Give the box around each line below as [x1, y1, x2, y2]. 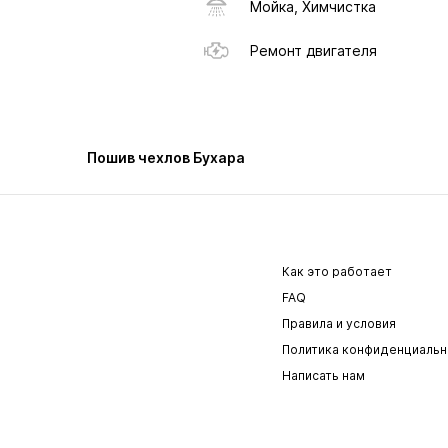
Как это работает [282, 264, 392, 279]
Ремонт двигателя [250, 42, 377, 59]
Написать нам [282, 368, 365, 383]
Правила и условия [282, 316, 396, 331]
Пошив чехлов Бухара [87, 149, 245, 166]
